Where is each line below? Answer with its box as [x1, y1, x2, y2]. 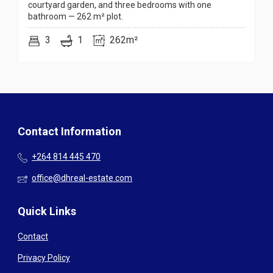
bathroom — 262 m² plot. [28, 12, 123, 22]
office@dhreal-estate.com [32, 173, 132, 183]
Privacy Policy [18, 253, 70, 263]
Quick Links [18, 205, 76, 218]
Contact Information [18, 125, 121, 138]
